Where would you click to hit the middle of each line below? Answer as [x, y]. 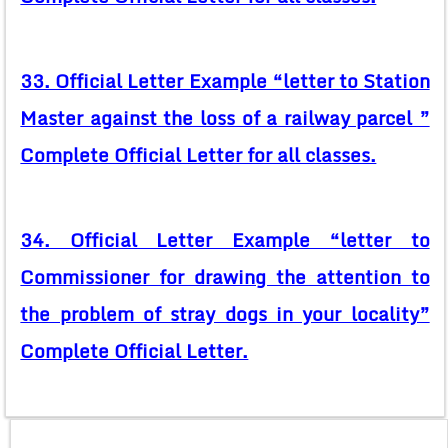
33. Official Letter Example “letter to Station [225, 81]
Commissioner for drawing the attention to [225, 277]
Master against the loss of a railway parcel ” [225, 118]
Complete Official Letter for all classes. [198, 155]
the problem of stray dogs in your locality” [225, 314]
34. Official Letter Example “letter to [225, 240]
